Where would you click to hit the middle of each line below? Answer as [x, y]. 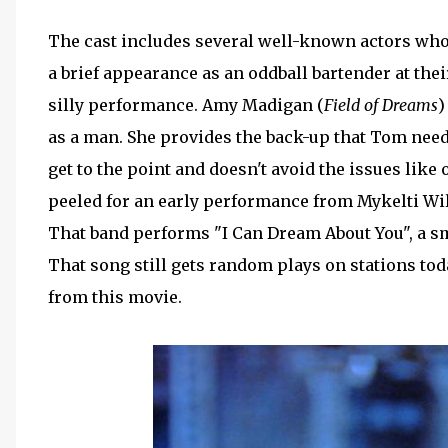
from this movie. [115, 297]
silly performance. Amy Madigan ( [186, 105]
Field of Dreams [381, 105]
